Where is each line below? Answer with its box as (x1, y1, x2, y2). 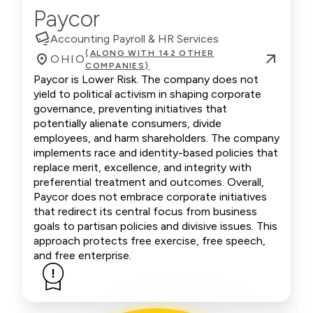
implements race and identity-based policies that (34, 146, 278, 159)
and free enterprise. (34, 249, 131, 262)
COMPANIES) (85, 61, 150, 71)
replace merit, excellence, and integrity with (34, 161, 252, 174)
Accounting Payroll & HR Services (50, 31, 219, 45)
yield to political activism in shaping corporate (34, 87, 261, 101)
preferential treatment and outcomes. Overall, (34, 175, 264, 189)
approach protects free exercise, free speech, (34, 234, 265, 247)
